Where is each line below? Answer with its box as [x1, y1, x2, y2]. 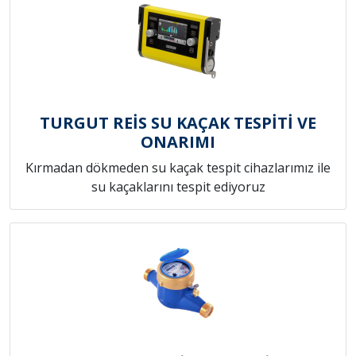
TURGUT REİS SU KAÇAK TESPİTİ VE [40, 112, 316, 134]
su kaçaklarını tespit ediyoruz [91, 178, 265, 196]
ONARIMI [141, 131, 215, 153]
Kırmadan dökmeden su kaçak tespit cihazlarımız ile [25, 159, 331, 177]
